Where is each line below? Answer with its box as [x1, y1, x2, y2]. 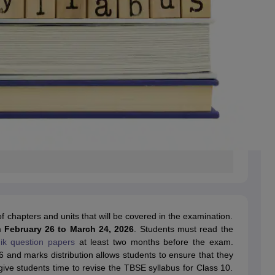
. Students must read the [134, 224, 233, 234]
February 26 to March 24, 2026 [4, 224, 134, 234]
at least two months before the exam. [74, 237, 233, 247]
